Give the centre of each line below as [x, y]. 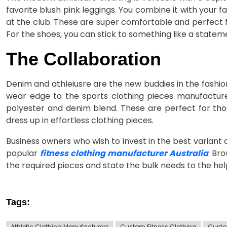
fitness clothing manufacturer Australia [124, 153]
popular [23, 153]
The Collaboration [84, 59]
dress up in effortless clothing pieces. [80, 120]
